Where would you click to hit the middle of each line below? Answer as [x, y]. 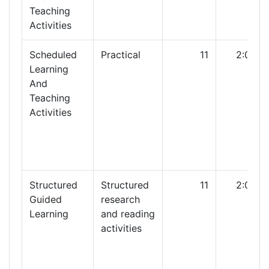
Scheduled [53, 55]
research [120, 199]
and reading [128, 214]
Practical [121, 55]
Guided [46, 199]
